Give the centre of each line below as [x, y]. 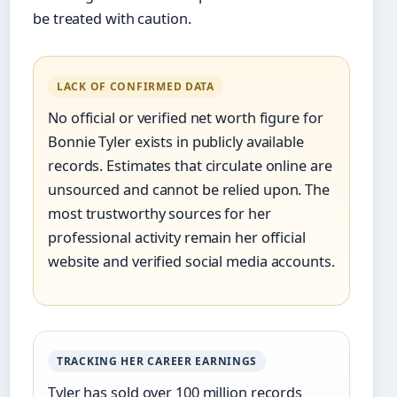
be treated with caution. [112, 19]
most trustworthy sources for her [160, 214]
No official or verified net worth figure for [186, 118]
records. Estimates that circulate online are [190, 166]
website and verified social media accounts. [191, 262]
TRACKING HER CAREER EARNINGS [157, 362]
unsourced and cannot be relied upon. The [189, 190]
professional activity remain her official [177, 238]
